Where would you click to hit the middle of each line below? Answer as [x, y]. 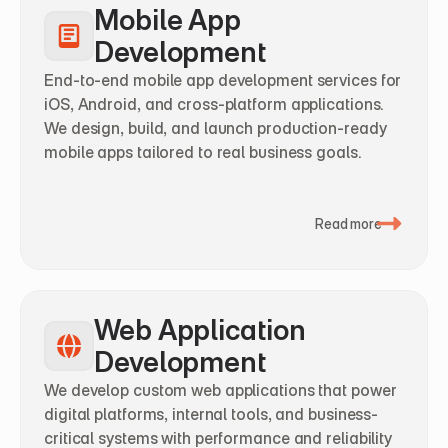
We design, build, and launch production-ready [215, 128]
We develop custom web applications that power [220, 390]
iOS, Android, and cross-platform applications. [214, 104]
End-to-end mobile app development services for [223, 80]
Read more [348, 223]
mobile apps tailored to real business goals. [203, 152]
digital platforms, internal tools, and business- [211, 414]
